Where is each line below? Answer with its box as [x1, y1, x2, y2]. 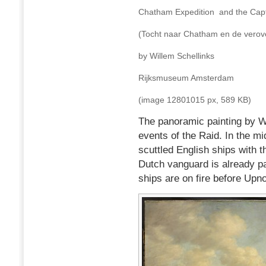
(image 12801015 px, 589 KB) [138, 94, 251, 104]
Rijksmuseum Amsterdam [138, 72, 234, 83]
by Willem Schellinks [138, 50, 214, 61]
